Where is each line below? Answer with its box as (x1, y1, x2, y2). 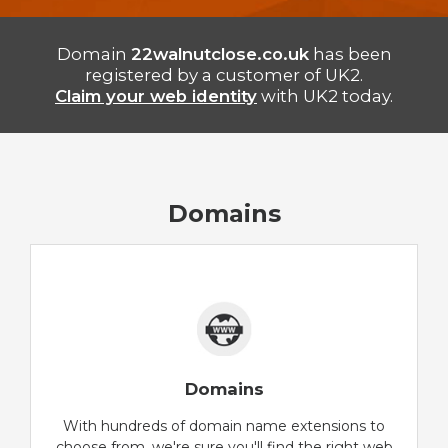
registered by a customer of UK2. (85, 64, 363, 85)
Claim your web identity (55, 85, 257, 106)
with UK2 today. (257, 85, 393, 106)
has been (308, 43, 392, 64)
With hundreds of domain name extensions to (63, 417, 385, 436)
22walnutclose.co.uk (130, 43, 309, 64)
